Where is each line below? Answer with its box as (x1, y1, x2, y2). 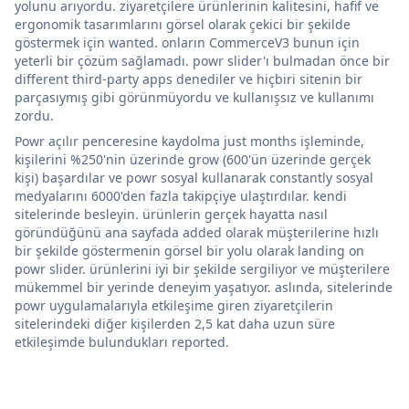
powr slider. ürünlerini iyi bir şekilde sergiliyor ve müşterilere (15, 259, 390, 278)
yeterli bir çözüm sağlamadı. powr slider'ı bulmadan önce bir (15, 51, 390, 69)
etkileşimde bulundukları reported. (15, 332, 229, 351)
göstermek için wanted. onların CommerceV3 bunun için (15, 33, 360, 51)
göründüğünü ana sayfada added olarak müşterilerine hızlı (15, 223, 379, 241)
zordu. (15, 106, 54, 124)
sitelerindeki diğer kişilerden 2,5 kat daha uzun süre (15, 314, 335, 332)
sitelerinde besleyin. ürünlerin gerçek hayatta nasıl (15, 204, 328, 223)
